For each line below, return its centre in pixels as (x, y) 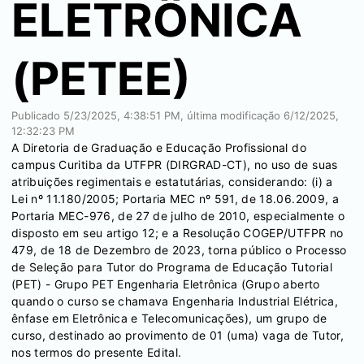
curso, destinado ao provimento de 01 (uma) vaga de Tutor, (178, 335)
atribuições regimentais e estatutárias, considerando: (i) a (172, 182)
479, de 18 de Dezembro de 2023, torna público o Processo (179, 250)
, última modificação (232, 115)
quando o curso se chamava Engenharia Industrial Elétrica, (175, 301)
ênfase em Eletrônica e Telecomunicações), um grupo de (169, 318)
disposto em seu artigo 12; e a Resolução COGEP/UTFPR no (178, 233)
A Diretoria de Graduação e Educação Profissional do (159, 147)
